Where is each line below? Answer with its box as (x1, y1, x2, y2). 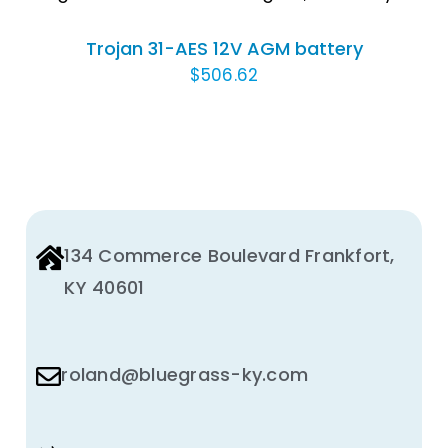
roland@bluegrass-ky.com (61, 361, 309, 387)
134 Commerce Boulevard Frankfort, (64, 242, 395, 268)
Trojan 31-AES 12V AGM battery (85, 35, 363, 61)
